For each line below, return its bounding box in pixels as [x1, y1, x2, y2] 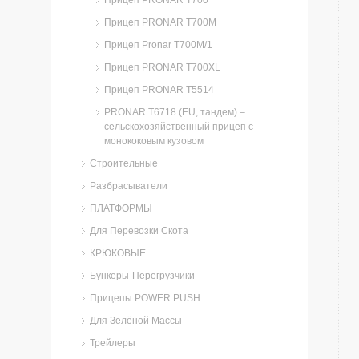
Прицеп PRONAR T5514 [104, 84, 214, 95]
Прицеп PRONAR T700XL [104, 62, 220, 73]
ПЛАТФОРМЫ [90, 203, 152, 214]
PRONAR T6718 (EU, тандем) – [104, 107, 245, 118]
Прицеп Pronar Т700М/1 [104, 39, 212, 50]
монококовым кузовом [104, 135, 204, 147]
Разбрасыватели [90, 180, 167, 192]
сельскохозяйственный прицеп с [104, 121, 253, 132]
